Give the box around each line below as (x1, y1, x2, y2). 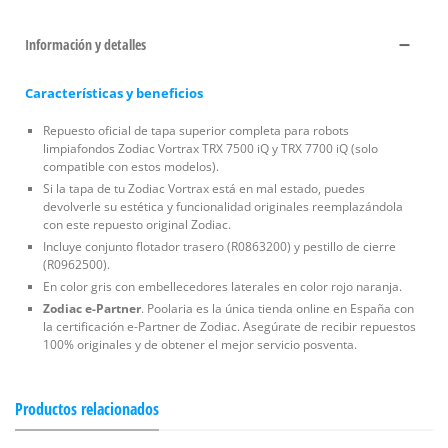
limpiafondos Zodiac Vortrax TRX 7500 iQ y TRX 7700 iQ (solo (43, 139, 378, 157)
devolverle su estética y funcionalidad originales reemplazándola (43, 197, 403, 215)
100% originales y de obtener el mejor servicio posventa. (43, 335, 357, 353)
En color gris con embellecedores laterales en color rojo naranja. (43, 277, 402, 295)
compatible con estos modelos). (43, 157, 219, 175)
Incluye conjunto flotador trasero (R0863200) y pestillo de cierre (43, 237, 396, 255)
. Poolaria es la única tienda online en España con (141, 299, 414, 317)
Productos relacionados (15, 397, 159, 420)
